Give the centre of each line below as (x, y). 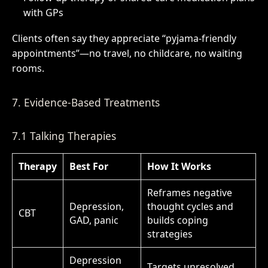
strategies (170, 234)
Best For (89, 167)
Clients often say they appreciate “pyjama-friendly (124, 39)
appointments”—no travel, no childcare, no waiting (127, 54)
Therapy (37, 167)
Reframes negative (189, 193)
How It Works (179, 167)
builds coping (177, 220)
